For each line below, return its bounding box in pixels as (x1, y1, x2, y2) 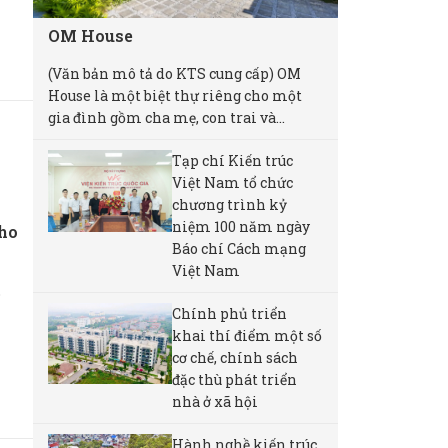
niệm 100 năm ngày (171, 216, 310, 236)
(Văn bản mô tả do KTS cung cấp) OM (48, 63, 302, 83)
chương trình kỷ (171, 194, 287, 214)
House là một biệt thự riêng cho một (48, 85, 303, 105)
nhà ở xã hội (171, 391, 258, 411)
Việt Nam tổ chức (171, 172, 293, 192)
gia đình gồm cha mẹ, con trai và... (48, 107, 286, 127)
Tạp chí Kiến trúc (171, 150, 293, 170)
